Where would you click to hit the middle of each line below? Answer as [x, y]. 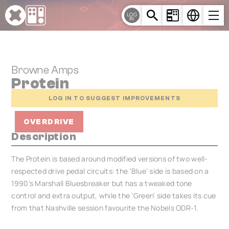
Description [44, 136]
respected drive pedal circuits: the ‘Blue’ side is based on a [110, 171]
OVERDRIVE [49, 122]
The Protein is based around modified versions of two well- [110, 159]
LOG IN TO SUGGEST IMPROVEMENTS [114, 98]
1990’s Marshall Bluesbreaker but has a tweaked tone [102, 183]
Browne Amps [45, 70]
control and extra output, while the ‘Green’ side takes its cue [114, 196]
